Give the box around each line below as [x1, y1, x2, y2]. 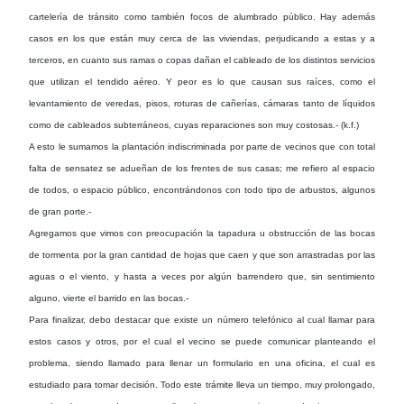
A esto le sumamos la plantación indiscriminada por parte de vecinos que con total [29, 141, 375, 151]
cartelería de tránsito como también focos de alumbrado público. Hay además [29, 11, 375, 22]
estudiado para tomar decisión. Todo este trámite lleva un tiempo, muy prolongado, [29, 379, 375, 390]
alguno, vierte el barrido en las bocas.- [29, 292, 188, 303]
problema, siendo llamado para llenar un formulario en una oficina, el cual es [29, 357, 375, 368]
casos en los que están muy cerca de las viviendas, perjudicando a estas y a [29, 32, 375, 43]
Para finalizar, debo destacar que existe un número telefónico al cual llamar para [29, 314, 375, 325]
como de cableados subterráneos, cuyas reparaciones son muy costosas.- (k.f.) [29, 119, 359, 130]
